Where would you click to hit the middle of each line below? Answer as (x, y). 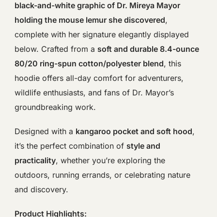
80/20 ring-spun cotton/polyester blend (89, 63)
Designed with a (45, 131)
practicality (35, 160)
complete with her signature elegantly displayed (102, 34)
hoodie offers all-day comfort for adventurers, (99, 78)
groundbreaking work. (55, 107)
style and (143, 146)
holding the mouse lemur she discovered (90, 20)
